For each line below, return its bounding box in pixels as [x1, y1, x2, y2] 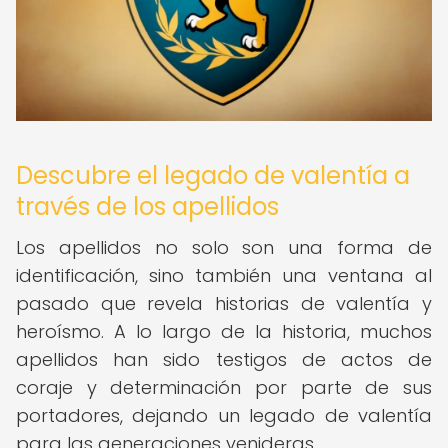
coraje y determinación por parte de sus [16, 375, 432, 400]
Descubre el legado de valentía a [16, 159, 410, 192]
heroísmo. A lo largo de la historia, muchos [16, 319, 432, 344]
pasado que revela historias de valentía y [16, 291, 432, 316]
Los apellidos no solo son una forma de [16, 235, 432, 260]
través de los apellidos [16, 190, 279, 223]
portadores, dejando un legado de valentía [16, 403, 432, 428]
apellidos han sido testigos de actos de [16, 347, 432, 372]
